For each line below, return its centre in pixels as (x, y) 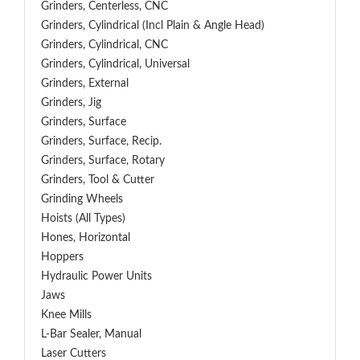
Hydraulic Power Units (96, 276)
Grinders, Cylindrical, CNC (104, 45)
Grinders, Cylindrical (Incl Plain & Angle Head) (153, 26)
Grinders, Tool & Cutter (98, 180)
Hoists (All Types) (83, 219)
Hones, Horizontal (86, 238)
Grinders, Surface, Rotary (103, 161)
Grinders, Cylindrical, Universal (115, 64)
